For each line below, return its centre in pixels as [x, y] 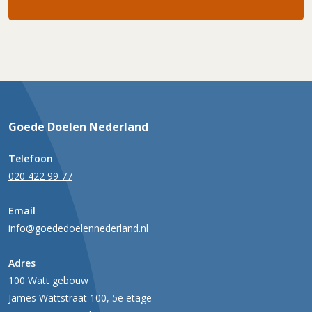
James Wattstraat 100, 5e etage [80, 298]
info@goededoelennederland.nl [78, 228]
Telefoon [31, 158]
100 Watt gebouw [48, 280]
